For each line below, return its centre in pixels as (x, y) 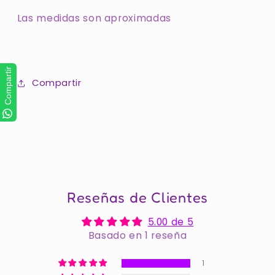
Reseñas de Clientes (137, 198)
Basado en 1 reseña (137, 236)
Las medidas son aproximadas (94, 18)
